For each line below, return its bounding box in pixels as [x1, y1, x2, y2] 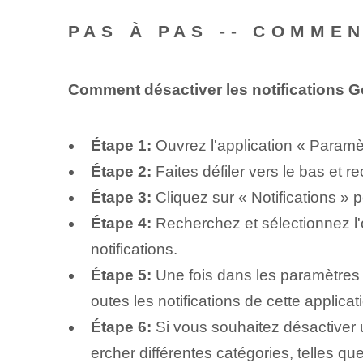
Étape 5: [90, 267, 152, 284]
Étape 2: [90, 163, 152, 181]
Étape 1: [90, 137, 152, 155]
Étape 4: [90, 215, 152, 233]
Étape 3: [90, 189, 152, 207]
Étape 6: [90, 318, 152, 336]
